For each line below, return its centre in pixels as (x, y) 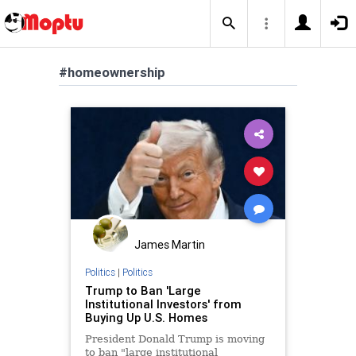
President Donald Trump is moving (174, 339)
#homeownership (112, 72)
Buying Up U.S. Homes (146, 317)
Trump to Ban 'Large (143, 290)
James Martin (170, 245)
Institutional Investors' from (163, 304)
